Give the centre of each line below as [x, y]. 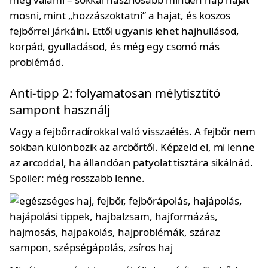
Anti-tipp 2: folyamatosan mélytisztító [115, 93]
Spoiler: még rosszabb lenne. [77, 178]
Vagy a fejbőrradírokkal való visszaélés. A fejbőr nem [133, 131]
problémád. [37, 62]
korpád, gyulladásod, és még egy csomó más [115, 46]
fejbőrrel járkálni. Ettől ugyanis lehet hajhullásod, [124, 31]
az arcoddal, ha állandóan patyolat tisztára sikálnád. [131, 162]
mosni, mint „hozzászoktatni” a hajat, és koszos [120, 15]
